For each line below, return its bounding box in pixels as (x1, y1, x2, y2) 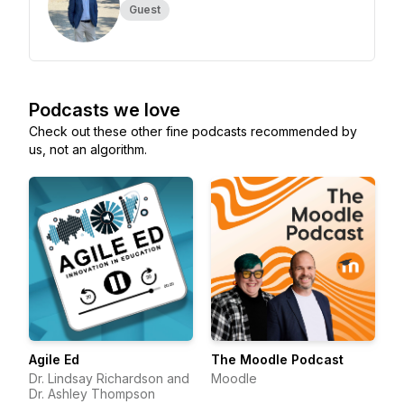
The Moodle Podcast (211, 352, 344, 367)
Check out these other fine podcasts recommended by (29, 124, 357, 139)
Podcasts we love (29, 99, 180, 121)
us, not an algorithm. (29, 142, 147, 157)
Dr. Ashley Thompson (29, 386, 155, 401)
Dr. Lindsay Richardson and (29, 371, 189, 386)
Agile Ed (29, 352, 79, 367)
